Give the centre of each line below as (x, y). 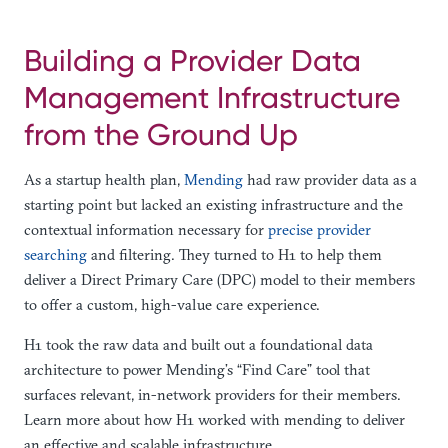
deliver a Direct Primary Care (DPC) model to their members (219, 279)
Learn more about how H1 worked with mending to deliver (214, 419)
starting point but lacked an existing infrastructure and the (213, 204)
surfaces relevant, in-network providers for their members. (212, 394)
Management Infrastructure (212, 97)
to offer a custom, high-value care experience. (172, 304)
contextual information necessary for (146, 229)
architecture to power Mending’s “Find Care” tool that (197, 369)
